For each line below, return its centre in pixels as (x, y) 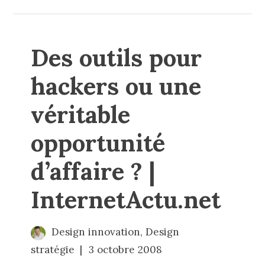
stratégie (53, 250)
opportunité (98, 143)
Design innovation (96, 232)
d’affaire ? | (93, 171)
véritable (81, 114)
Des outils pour (117, 58)
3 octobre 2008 (126, 250)
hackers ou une (116, 86)
